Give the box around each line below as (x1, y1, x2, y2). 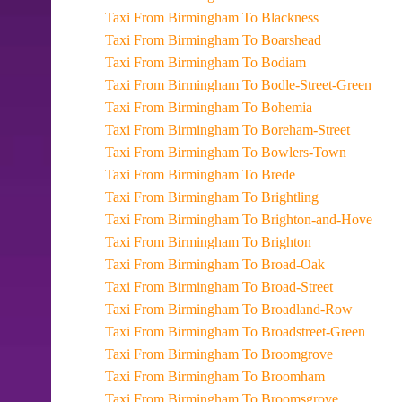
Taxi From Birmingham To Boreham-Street (242, 122, 350, 137)
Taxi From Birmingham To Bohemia (242, 100, 312, 115)
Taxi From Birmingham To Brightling (242, 189, 319, 205)
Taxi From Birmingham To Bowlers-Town (242, 144, 346, 160)
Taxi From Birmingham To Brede (242, 167, 295, 182)
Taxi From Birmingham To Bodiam (242, 55, 306, 70)
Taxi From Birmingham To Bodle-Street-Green (242, 77, 371, 92)
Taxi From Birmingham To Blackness (242, 10, 319, 25)
